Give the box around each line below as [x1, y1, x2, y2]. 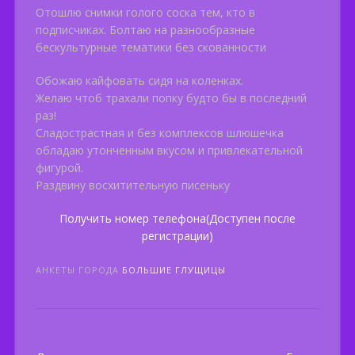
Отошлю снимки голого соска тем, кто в [36, 5, 255, 21]
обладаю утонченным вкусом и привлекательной [36, 143, 303, 158]
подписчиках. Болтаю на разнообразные [36, 22, 255, 38]
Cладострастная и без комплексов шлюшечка [36, 125, 284, 141]
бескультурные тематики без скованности [36, 40, 266, 55]
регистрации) [142, 228, 213, 244]
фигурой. [36, 160, 83, 176]
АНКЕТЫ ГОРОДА [36, 264, 122, 277]
